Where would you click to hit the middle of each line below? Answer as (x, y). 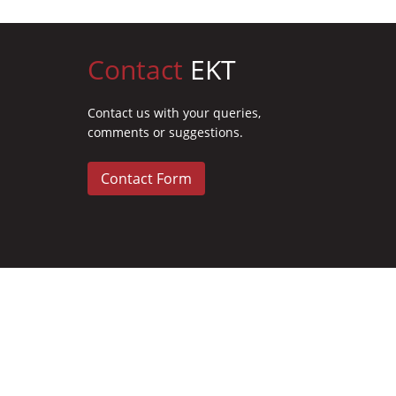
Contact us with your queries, (174, 113)
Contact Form (146, 179)
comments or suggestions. (165, 133)
